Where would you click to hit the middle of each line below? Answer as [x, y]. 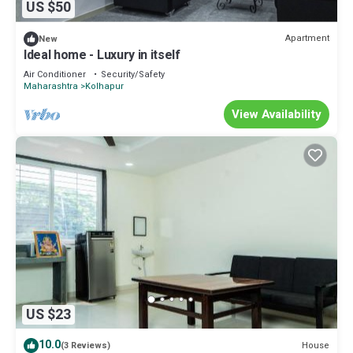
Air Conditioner [55, 74]
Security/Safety [133, 74]
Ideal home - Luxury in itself [102, 55]
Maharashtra [51, 86]
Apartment [307, 39]
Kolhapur [104, 86]
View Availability [277, 114]
